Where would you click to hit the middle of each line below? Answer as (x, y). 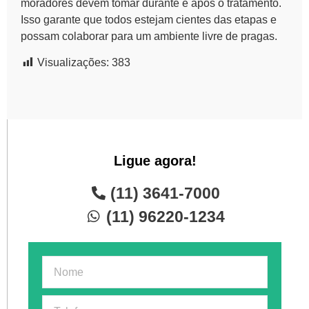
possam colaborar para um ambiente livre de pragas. (149, 37)
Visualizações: (73, 63)
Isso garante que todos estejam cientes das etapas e (149, 20)
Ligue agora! (155, 161)
